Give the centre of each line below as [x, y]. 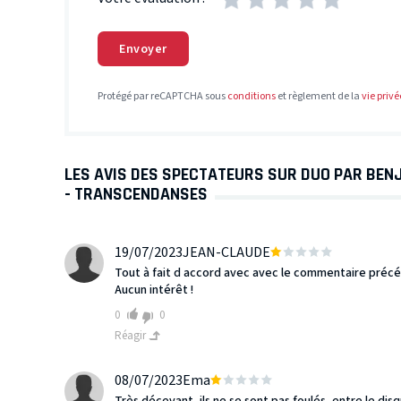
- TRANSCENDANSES [136, 194]
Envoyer [143, 49]
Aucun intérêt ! [154, 290]
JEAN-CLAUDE [226, 253]
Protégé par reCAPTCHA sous [162, 97]
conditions [252, 97]
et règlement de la [319, 97]
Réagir [132, 336]
